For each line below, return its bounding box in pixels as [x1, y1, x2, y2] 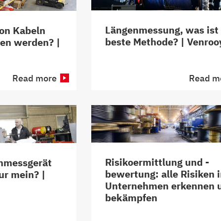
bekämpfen [105, 191, 157, 205]
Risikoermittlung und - [105, 155, 209, 169]
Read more [12, 73, 57, 84]
